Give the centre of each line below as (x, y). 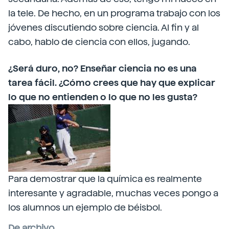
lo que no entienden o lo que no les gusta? (103, 97)
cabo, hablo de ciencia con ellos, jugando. (99, 42)
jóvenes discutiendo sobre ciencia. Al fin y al (104, 27)
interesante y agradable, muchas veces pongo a (113, 193)
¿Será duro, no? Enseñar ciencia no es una (102, 68)
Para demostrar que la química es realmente (105, 179)
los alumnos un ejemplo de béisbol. (85, 207)
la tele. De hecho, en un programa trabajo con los (114, 13)
